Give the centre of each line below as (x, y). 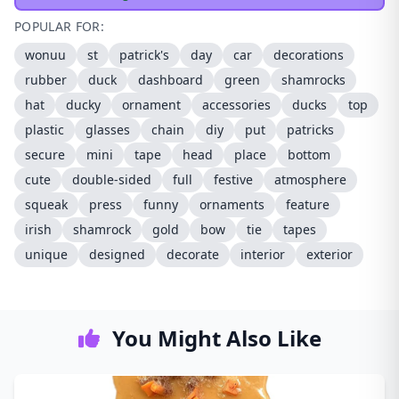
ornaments (232, 204)
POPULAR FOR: (60, 26)
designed (117, 254)
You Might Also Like (214, 338)
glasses (108, 130)
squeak (46, 204)
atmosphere (310, 179)
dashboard (171, 80)
